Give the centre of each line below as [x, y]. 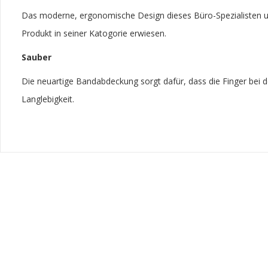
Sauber [36, 57]
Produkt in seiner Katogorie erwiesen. [94, 33]
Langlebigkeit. [48, 99]
